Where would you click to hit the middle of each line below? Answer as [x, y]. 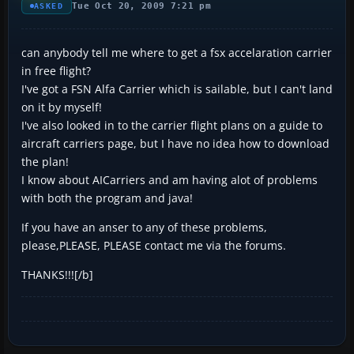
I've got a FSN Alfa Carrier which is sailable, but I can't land [177, 88]
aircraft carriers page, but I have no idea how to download [175, 143]
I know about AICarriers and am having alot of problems [169, 179]
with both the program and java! [107, 198]
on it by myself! [62, 107]
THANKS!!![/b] [57, 274]
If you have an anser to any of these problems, [144, 227]
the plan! [45, 161]
